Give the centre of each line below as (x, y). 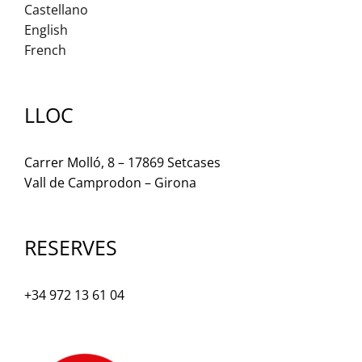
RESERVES (71, 248)
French (45, 50)
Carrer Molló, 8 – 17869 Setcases (122, 162)
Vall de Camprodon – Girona (110, 183)
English (46, 30)
